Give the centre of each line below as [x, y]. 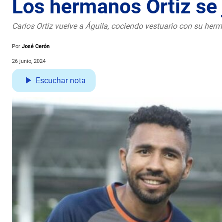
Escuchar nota [61, 80]
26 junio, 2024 [29, 61]
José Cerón [36, 46]
